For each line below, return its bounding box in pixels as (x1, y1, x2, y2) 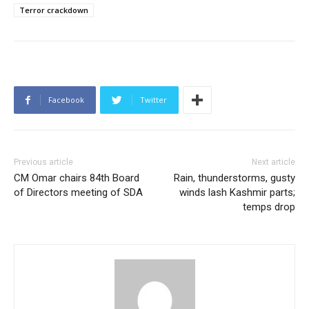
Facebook (48, 94, 84, 106)
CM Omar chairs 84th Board (14, 172, 139, 185)
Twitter (140, 94, 167, 106)
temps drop (242, 201, 295, 214)
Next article (251, 157, 295, 168)
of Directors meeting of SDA (14, 186, 143, 199)
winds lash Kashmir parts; (179, 186, 295, 199)
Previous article (14, 157, 73, 168)
